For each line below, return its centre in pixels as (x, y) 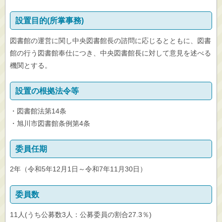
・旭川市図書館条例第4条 (50, 123)
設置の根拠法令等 (47, 91)
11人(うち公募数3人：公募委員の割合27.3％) (81, 215)
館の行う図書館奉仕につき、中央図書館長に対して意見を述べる (111, 53)
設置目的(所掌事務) (50, 21)
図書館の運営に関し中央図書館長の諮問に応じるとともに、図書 (111, 41)
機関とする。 (31, 65)
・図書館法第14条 (38, 111)
